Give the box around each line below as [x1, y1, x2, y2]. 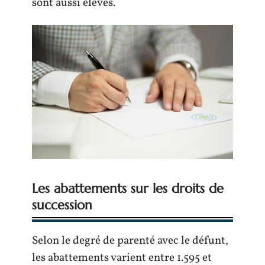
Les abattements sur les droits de [32, 180, 224, 196]
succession [32, 196, 92, 213]
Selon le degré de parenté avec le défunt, [32, 232, 228, 248]
